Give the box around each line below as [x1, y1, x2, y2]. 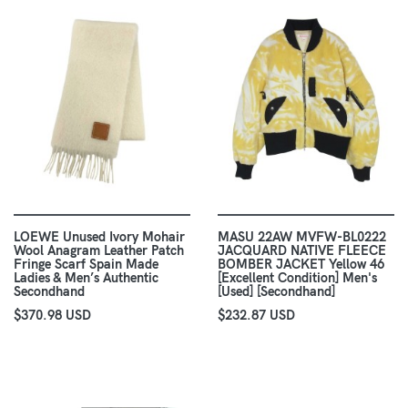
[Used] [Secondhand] [218, 283, 335, 301]
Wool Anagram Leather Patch [14, 242, 184, 260]
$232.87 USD [218, 307, 295, 324]
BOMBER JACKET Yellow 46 [218, 256, 384, 273]
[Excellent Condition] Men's [218, 270, 377, 287]
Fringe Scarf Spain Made [14, 256, 158, 273]
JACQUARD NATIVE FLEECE [218, 242, 386, 260]
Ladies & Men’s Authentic [14, 270, 158, 287]
